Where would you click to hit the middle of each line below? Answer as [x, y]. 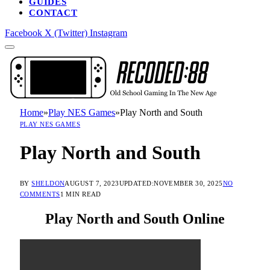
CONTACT [53, 13]
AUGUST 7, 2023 [92, 183]
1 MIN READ [80, 194]
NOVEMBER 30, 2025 [188, 183]
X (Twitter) [66, 33]
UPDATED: [137, 183]
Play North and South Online [135, 218]
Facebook [24, 33]
